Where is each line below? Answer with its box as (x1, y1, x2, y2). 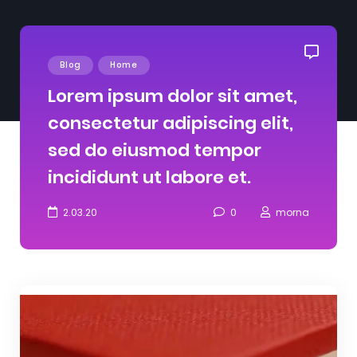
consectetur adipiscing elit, (48, 111, 293, 135)
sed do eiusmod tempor (48, 138, 261, 163)
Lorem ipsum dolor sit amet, (48, 84, 297, 108)
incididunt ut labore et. (48, 165, 251, 190)
